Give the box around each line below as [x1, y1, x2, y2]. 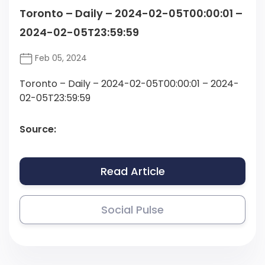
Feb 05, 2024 [33, 52, 87, 64]
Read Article [100, 164, 165, 179]
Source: [20, 122, 56, 137]
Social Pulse [101, 202, 164, 218]
